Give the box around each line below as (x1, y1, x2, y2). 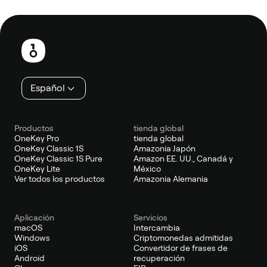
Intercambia (133, 223, 180, 232)
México (133, 164, 161, 173)
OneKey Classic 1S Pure (14, 154, 103, 163)
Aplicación (14, 213, 54, 222)
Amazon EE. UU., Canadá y (133, 154, 233, 163)
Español (30, 82, 65, 94)
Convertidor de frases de (133, 243, 228, 253)
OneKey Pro (14, 133, 59, 143)
